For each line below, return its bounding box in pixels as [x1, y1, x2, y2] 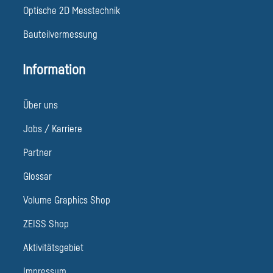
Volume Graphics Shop [23, 196, 110, 206]
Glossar [23, 172, 52, 182]
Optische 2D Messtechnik [23, 6, 120, 16]
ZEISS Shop [23, 219, 69, 230]
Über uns [23, 101, 58, 111]
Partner [23, 148, 52, 158]
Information [22, 63, 85, 77]
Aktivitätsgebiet [23, 243, 83, 253]
